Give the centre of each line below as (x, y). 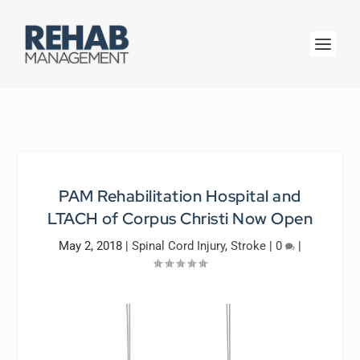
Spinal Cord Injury (178, 246)
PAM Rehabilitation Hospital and (180, 196)
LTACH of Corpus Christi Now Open (180, 219)
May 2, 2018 (90, 246)
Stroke (248, 246)
